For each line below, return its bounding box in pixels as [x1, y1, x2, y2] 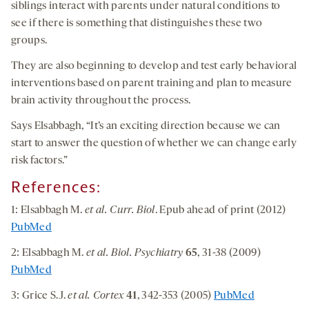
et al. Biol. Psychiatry [86, 248, 183, 259]
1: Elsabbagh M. [11, 205, 83, 217]
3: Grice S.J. [11, 290, 68, 302]
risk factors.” [11, 155, 68, 167]
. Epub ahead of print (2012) [154, 205, 286, 217]
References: [11, 178, 101, 197]
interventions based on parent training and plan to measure [11, 78, 292, 90]
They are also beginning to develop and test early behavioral [11, 61, 297, 72]
